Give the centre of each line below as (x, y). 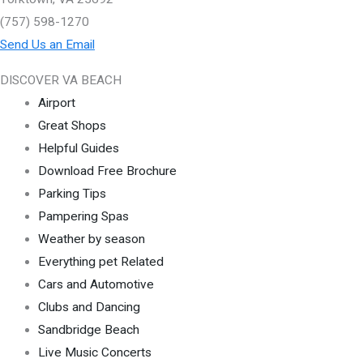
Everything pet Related (100, 261)
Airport (56, 102)
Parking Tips (72, 193)
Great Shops (72, 125)
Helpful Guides (78, 148)
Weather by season (91, 239)
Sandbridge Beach (88, 329)
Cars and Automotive (96, 284)
